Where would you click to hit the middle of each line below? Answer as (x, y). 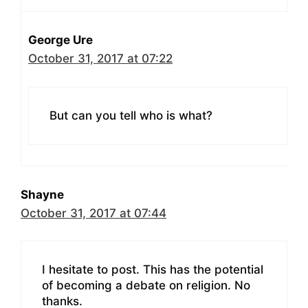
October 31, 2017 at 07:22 (100, 59)
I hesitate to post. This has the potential (153, 270)
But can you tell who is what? (131, 115)
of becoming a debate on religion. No (146, 286)
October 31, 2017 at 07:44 (93, 213)
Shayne (42, 194)
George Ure (60, 40)
